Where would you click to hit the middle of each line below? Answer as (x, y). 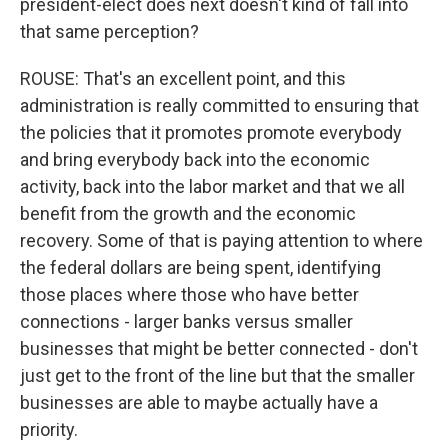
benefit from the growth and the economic (188, 213)
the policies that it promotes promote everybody (211, 132)
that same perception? (109, 31)
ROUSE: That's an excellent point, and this (183, 78)
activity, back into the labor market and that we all (212, 186)
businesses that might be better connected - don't (219, 348)
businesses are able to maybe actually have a (199, 402)
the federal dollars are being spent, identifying (200, 267)
